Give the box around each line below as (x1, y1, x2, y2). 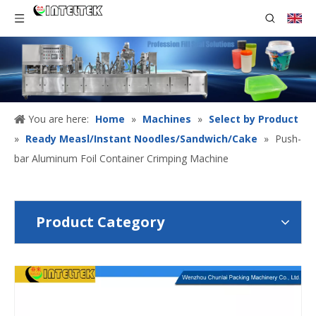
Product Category (36, 212, 164, 232)
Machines (142, 112, 191, 126)
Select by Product (209, 112, 298, 126)
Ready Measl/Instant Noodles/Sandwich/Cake (25, 132, 257, 146)
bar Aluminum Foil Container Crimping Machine (14, 152, 229, 166)
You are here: (28, 112, 89, 126)
